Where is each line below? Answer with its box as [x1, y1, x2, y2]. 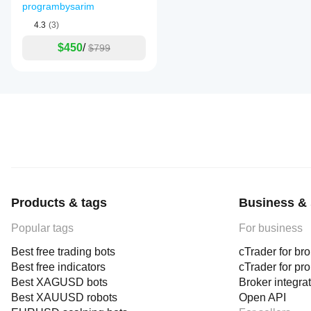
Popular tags [11, 222, 74, 234]
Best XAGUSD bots [11, 276, 108, 288]
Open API [239, 292, 286, 303]
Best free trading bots [11, 246, 115, 258]
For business [239, 222, 303, 234]
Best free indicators [11, 261, 106, 273]
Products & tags [11, 196, 107, 210]
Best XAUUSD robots [11, 292, 117, 303]
